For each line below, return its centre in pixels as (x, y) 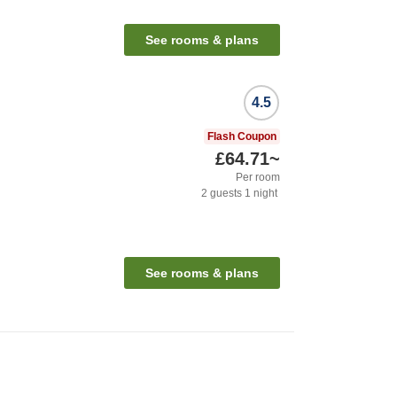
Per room (258, 177)
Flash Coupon (242, 136)
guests (225, 193)
